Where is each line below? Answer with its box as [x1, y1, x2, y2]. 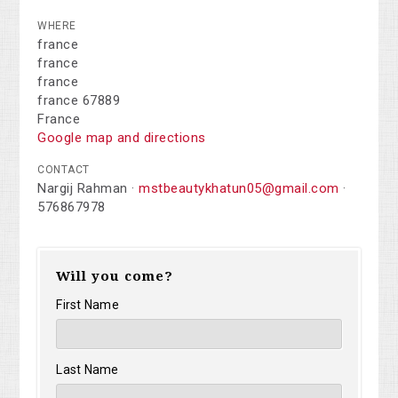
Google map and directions [37, 130, 206, 147]
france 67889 [37, 92, 121, 109]
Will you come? [56, 268, 174, 285]
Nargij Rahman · [37, 180, 139, 197]
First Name [56, 298, 119, 313]
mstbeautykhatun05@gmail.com [139, 180, 339, 197]
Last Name [56, 362, 119, 378]
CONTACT [37, 163, 90, 177]
